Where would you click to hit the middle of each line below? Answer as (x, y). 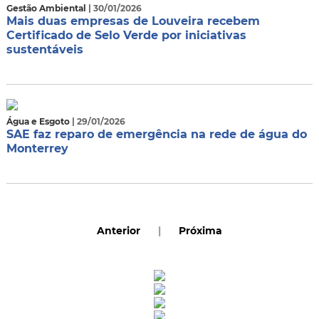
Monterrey (37, 148)
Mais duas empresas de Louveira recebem (133, 21)
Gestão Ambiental (47, 8)
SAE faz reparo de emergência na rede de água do (156, 134)
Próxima (200, 231)
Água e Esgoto (39, 121)
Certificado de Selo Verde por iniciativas (126, 35)
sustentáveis (45, 49)
